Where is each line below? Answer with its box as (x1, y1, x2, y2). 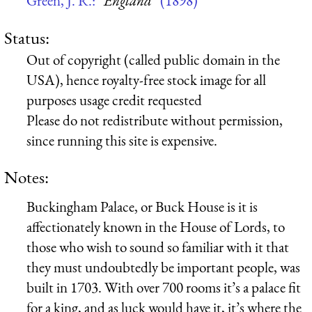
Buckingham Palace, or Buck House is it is (26, 196, 258, 216)
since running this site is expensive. (26, 130, 217, 150)
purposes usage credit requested (26, 90, 202, 109)
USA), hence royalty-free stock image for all (26, 70, 266, 89)
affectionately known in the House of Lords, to (26, 217, 285, 236)
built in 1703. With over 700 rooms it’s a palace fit (26, 277, 301, 297)
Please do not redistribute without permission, (26, 110, 283, 130)
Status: (4, 26, 49, 49)
